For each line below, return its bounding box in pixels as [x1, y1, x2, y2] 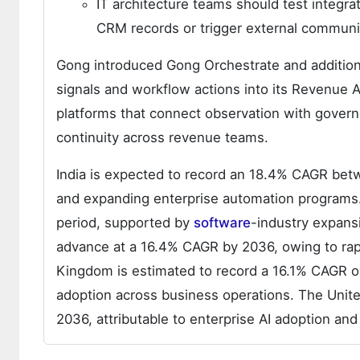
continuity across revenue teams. [56, 129, 268, 146]
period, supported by [56, 215, 194, 231]
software [194, 215, 251, 231]
